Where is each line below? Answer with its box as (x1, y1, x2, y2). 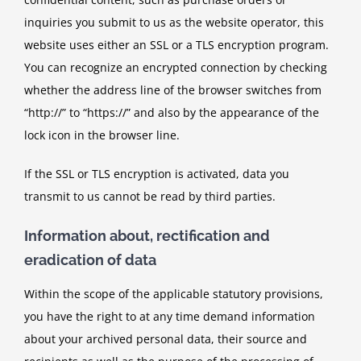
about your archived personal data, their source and (24, 331, 307, 346)
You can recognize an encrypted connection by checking (24, 60, 327, 76)
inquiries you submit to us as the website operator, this (24, 15, 324, 31)
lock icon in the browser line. (24, 127, 180, 143)
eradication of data (24, 251, 156, 269)
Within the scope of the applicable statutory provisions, (24, 286, 323, 301)
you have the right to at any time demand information (24, 309, 315, 324)
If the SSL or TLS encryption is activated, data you (24, 166, 289, 182)
